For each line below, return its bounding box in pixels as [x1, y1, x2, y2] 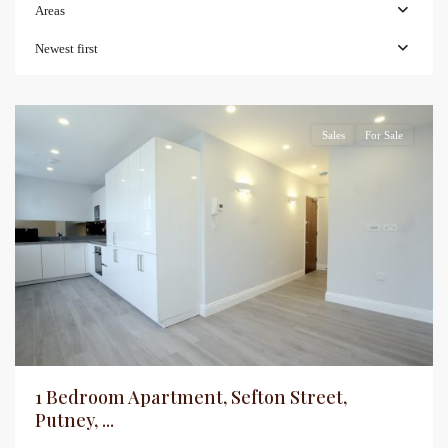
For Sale [365, 129, 403, 141]
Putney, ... [35, 408, 114, 433]
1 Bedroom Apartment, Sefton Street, [35, 385, 347, 410]
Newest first [35, 41, 98, 56]
